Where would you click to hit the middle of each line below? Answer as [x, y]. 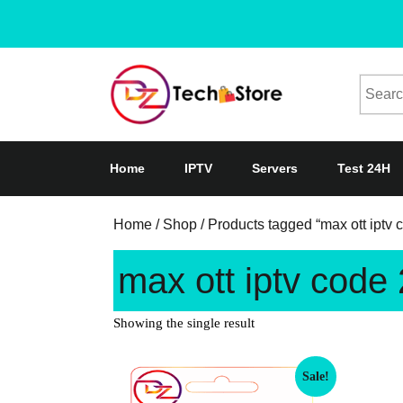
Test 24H [364, 169]
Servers [275, 169]
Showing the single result [184, 323]
